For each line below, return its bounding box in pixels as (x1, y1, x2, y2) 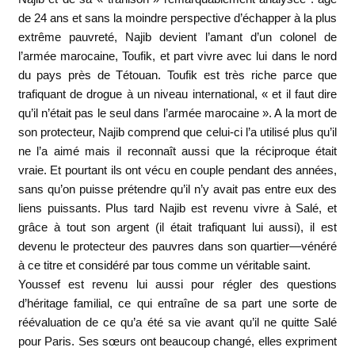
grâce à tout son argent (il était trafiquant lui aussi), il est (17, 220, 338, 235)
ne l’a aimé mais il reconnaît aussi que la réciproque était (17, 144, 338, 158)
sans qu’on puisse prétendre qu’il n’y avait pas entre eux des (17, 182, 338, 197)
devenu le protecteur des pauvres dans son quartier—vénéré (17, 239, 338, 254)
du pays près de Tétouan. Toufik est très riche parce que (17, 68, 338, 82)
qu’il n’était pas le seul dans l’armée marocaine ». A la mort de (17, 106, 338, 120)
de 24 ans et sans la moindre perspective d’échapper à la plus (17, 11, 338, 25)
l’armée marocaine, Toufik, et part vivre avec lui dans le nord (17, 49, 338, 63)
